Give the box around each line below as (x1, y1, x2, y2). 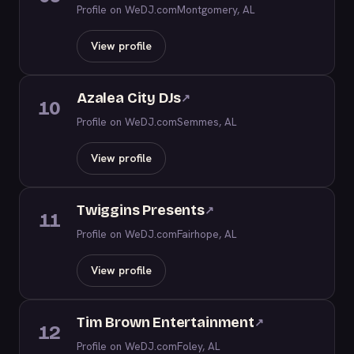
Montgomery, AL (177, 2, 254, 17)
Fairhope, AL (177, 227, 236, 241)
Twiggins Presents (77, 201, 205, 219)
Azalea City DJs (77, 89, 182, 107)
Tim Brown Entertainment (77, 314, 254, 331)
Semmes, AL (177, 115, 236, 129)
